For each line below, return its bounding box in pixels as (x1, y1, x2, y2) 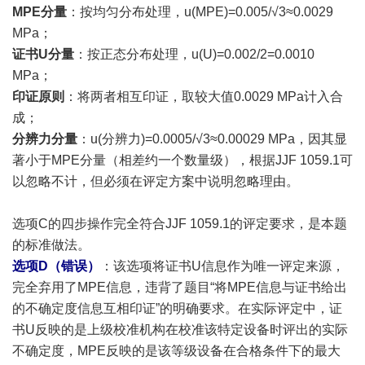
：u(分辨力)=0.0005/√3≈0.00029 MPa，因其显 (77, 132, 347, 146)
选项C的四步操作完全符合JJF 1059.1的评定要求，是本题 (12, 217, 347, 231)
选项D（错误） (12, 259, 100, 273)
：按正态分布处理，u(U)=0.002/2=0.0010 (74, 47, 314, 61)
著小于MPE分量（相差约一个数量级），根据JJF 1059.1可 (12, 153, 353, 167)
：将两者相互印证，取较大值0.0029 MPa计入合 (64, 90, 343, 103)
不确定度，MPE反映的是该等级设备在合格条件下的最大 (12, 344, 341, 358)
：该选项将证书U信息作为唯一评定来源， (100, 259, 345, 273)
